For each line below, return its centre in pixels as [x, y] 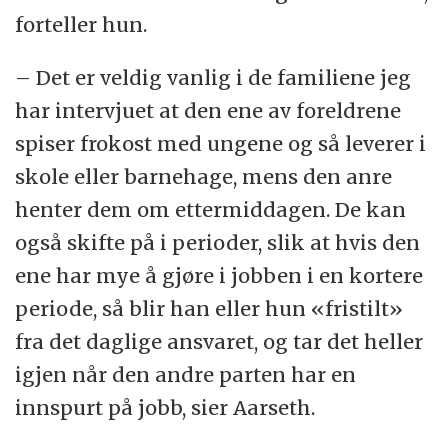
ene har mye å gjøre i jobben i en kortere [219, 275]
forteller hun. [81, 24]
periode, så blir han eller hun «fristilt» [209, 308]
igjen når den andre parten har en [186, 374]
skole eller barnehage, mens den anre [204, 176]
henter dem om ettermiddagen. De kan [211, 209]
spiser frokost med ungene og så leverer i [221, 143]
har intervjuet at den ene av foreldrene [208, 110]
